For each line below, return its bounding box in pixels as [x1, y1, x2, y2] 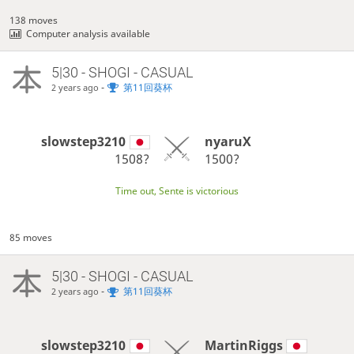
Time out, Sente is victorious [115, 183, 239, 198]
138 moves [9, 13, 58, 27]
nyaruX [204, 133, 251, 151]
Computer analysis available [26, 26, 151, 40]
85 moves [9, 231, 53, 245]
